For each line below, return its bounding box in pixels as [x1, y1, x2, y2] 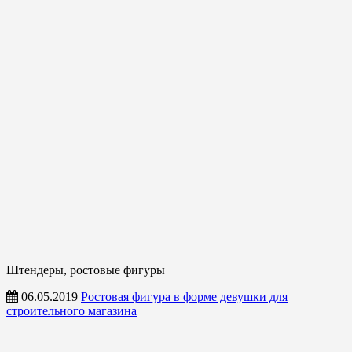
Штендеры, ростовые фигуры [6, 262, 165, 277]
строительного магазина [6, 303, 137, 317]
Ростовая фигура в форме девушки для [81, 289, 288, 303]
